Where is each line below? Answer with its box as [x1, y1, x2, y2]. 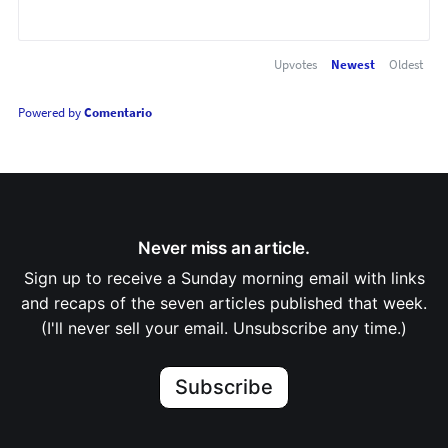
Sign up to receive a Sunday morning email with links [23, 268, 425, 289]
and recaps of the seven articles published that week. [21, 293, 427, 314]
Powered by [17, 104, 84, 122]
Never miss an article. [137, 237, 311, 258]
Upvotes [274, 56, 318, 74]
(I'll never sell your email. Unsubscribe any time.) [41, 318, 407, 339]
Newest [331, 56, 376, 74]
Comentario [83, 104, 152, 122]
